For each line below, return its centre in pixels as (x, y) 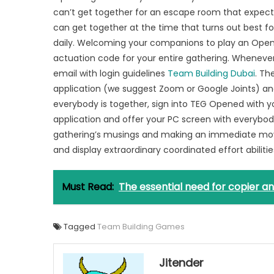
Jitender (182, 263)
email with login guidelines (110, 73)
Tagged (80, 227)
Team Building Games (141, 227)
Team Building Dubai (211, 73)
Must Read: (88, 187)
